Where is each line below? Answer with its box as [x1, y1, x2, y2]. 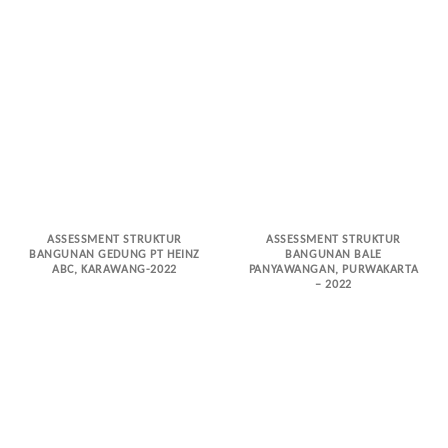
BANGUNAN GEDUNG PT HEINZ [29, 248, 200, 261]
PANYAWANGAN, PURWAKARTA [248, 263, 419, 276]
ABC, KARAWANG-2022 [52, 263, 177, 276]
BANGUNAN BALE [285, 248, 382, 261]
